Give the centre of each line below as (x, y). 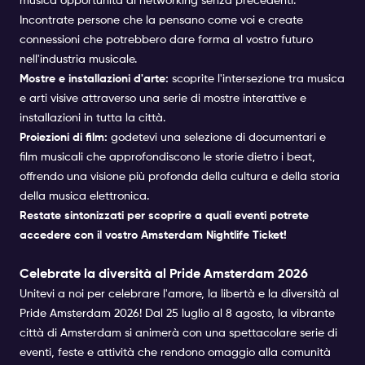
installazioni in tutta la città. (92, 118)
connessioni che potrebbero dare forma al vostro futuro (166, 40)
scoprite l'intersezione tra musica (258, 79)
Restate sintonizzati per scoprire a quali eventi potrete (164, 215)
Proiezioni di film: (64, 137)
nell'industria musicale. (78, 59)
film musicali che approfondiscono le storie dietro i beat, (167, 157)
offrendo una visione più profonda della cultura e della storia (180, 176)
